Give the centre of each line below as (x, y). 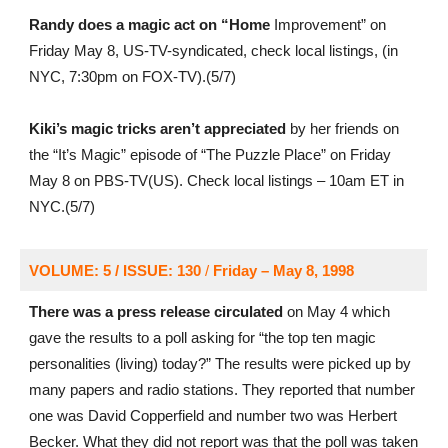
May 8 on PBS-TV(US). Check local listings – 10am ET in (216, 180)
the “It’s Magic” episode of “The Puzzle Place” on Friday (209, 154)
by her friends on (342, 128)
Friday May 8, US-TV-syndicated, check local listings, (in (213, 50)
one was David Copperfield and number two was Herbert (212, 415)
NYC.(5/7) (61, 206)
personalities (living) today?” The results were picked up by (219, 363)
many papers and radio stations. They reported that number (221, 389)
